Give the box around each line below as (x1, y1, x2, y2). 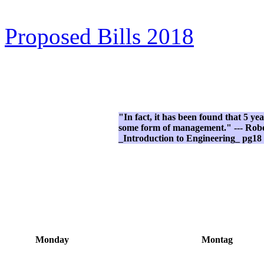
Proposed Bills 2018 (5, 23, 194, 49)
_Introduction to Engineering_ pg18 (118, 133, 262, 143)
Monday (35, 234, 69, 245)
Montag (202, 234, 233, 245)
